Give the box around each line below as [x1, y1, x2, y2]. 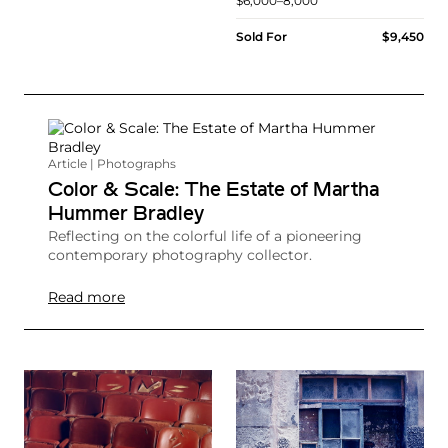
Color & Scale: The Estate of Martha [48, 181, 379, 202]
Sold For [236, 29, 287, 45]
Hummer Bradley [48, 205, 204, 226]
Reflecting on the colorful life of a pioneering [48, 227, 362, 246]
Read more [48, 288, 125, 307]
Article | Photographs [48, 156, 176, 172]
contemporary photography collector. [48, 246, 312, 265]
